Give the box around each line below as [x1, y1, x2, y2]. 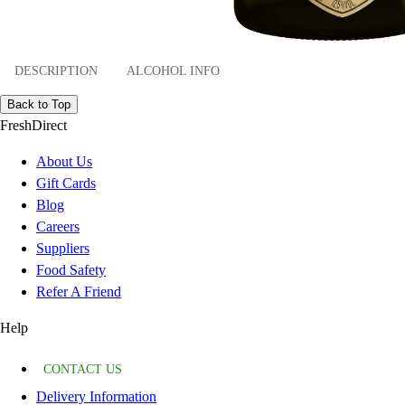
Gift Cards [36, 174, 96, 191]
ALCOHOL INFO [127, 64, 220, 79]
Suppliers [36, 240, 89, 256]
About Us [36, 153, 92, 169]
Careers [36, 218, 80, 234]
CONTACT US [43, 362, 122, 376]
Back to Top [7, 97, 71, 111]
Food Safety [36, 261, 106, 278]
